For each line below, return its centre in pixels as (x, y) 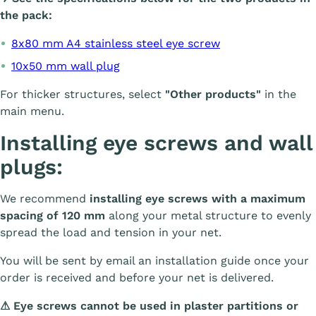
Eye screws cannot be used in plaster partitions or (154, 306)
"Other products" (213, 94)
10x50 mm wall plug (66, 66)
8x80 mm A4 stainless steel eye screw (116, 43)
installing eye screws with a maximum (197, 199)
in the (279, 94)
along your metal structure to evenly (208, 215)
